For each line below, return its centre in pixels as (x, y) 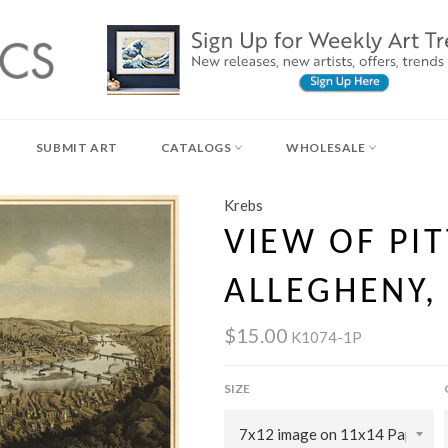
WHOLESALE (327, 147)
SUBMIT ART (76, 147)
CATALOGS (197, 147)
